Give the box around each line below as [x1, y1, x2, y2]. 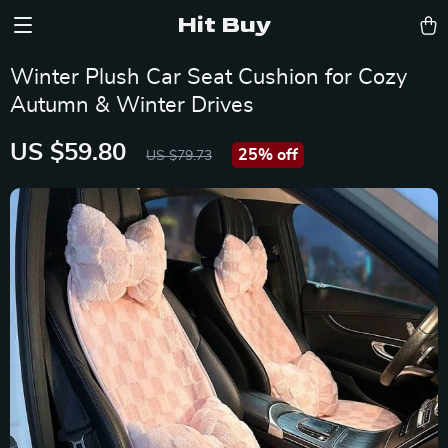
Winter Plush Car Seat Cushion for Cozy [10, 66, 407, 88]
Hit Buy [177, 10, 271, 39]
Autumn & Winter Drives [10, 94, 254, 116]
